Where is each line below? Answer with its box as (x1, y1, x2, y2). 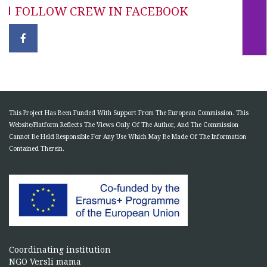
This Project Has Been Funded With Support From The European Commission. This (9, 108, 249, 117)
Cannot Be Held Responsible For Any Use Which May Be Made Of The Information (9, 132, 246, 141)
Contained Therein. (9, 144, 64, 153)
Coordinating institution (9, 243, 111, 255)
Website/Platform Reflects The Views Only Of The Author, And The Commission (9, 120, 238, 129)
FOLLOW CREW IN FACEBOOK (15, 2, 188, 19)
